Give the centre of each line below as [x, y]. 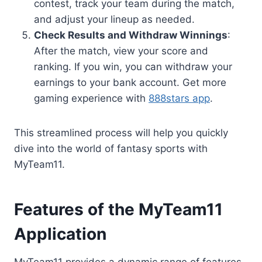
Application [62, 234]
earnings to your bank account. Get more [130, 83]
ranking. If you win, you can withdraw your [133, 67]
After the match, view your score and [121, 51]
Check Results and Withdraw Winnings [131, 35]
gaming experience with [91, 99]
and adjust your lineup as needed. [114, 20]
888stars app [179, 99]
